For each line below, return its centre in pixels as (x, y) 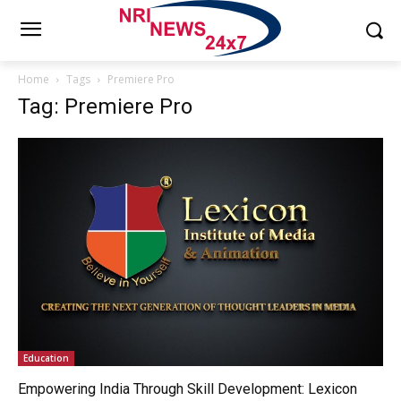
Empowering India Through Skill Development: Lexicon (188, 388)
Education (46, 358)
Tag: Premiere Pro (105, 106)
